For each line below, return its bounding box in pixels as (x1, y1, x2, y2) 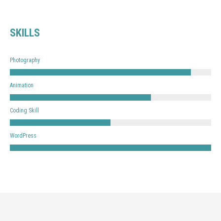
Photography (10, 57, 40, 64)
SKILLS (10, 27, 40, 39)
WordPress (10, 132, 37, 139)
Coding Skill (10, 107, 39, 114)
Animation (10, 82, 34, 89)
